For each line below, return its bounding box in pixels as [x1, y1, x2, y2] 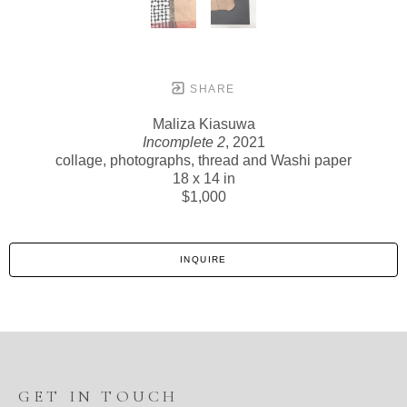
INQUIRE [180, 254, 227, 265]
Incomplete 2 [142, 134, 225, 151]
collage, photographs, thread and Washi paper [55, 153, 352, 169]
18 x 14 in [172, 171, 235, 187]
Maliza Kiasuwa [152, 116, 255, 133]
